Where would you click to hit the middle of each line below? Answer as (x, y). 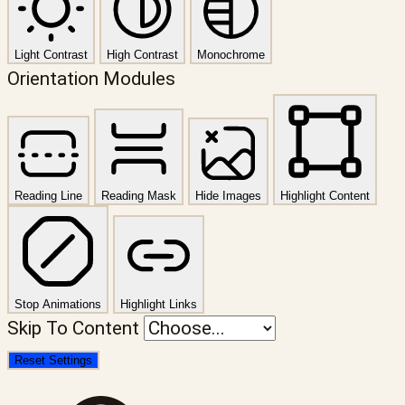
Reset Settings (53, 360)
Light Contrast (51, 54)
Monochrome (231, 54)
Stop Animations (58, 304)
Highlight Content (325, 195)
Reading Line (48, 195)
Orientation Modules (91, 78)
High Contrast (142, 54)
